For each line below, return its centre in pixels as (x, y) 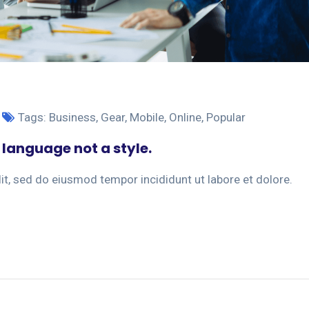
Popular (226, 118)
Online (185, 118)
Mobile (147, 118)
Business (72, 118)
